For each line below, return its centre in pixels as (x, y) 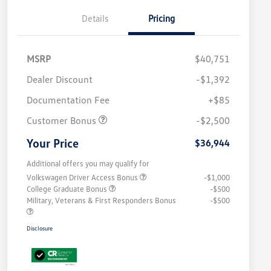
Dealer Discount (60, 80)
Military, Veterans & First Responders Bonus (101, 201)
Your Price (53, 143)
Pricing (162, 18)
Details (95, 18)
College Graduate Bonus (68, 189)
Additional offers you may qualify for (88, 164)
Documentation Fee (68, 100)
